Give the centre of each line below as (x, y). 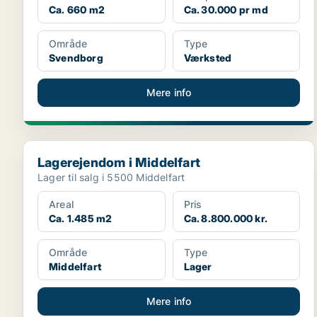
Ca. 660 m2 (77, 10)
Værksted (208, 58)
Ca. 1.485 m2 (81, 218)
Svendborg (76, 58)
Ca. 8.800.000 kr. (226, 218)
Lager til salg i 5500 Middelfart (111, 177)
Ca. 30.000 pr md (226, 10)
